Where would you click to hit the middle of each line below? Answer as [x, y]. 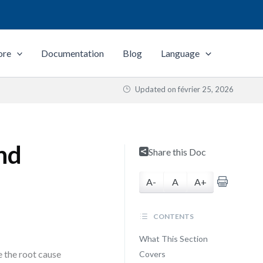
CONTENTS [173, 216]
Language [181, 53]
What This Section [173, 239]
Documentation [73, 53]
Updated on [156, 89]
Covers [152, 254]
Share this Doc [177, 152]
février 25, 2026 [206, 89]
